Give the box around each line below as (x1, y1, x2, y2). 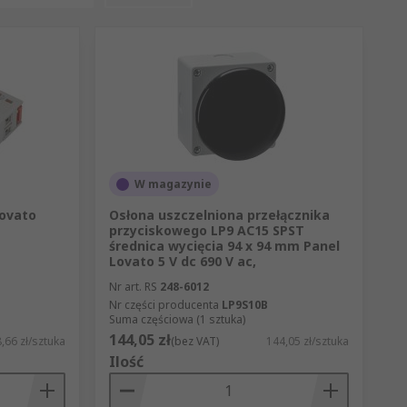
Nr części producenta (108, 297, 219, 313)
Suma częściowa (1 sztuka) (108, 312, 245, 328)
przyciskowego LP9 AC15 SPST (108, 222, 304, 240)
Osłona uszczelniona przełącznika (108, 206, 330, 224)
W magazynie (134, 176, 212, 193)
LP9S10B (221, 297, 268, 313)
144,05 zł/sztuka (265, 333, 349, 350)
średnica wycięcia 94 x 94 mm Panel (108, 237, 340, 255)
